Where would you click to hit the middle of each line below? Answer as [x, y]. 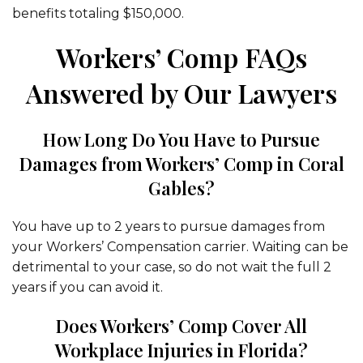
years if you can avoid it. [88, 287]
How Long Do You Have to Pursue [181, 139]
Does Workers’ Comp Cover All [181, 326]
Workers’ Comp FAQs [181, 57]
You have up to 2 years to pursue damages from [169, 226]
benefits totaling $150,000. [98, 13]
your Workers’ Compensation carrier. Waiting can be [180, 247]
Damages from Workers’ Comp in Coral [181, 164]
